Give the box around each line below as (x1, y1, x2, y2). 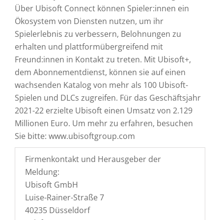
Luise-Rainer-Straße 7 (25, 192, 104, 203)
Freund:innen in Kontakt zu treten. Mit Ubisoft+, (15, 54, 191, 65)
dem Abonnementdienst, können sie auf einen (15, 67, 186, 78)
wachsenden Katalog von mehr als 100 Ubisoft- (15, 80, 188, 90)
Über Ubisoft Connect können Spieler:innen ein (15, 3, 189, 14)
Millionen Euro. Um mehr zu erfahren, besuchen (15, 118, 193, 129)
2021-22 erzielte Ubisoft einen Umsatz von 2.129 (15, 105, 192, 116)
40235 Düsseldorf (25, 205, 90, 216)
